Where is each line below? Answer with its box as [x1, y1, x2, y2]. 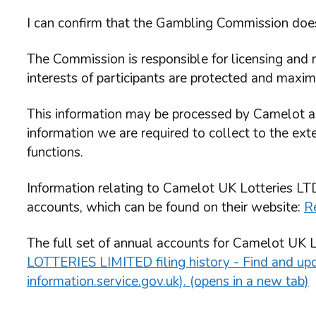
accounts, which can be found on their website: [27, 198, 304, 217]
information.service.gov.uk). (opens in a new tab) [27, 272, 309, 291]
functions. [27, 143, 83, 162]
